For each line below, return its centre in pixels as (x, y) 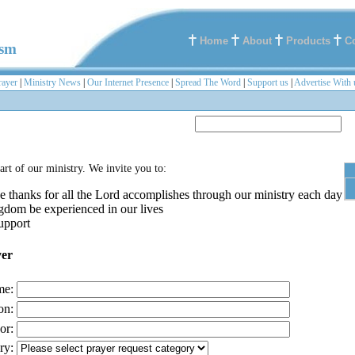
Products (308, 41)
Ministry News (52, 82)
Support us (268, 82)
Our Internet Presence (128, 82)
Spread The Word (208, 82)
